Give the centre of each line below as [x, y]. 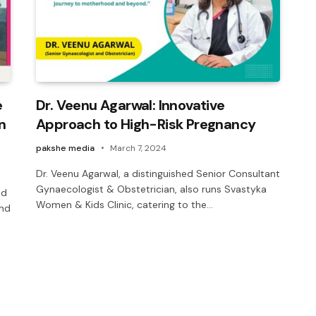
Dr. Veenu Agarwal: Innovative [130, 105]
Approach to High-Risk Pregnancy [146, 124]
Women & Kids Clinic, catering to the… [124, 204]
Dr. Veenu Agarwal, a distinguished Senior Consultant [158, 173]
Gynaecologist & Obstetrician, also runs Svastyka [151, 189]
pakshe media [65, 148]
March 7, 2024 [138, 148]
